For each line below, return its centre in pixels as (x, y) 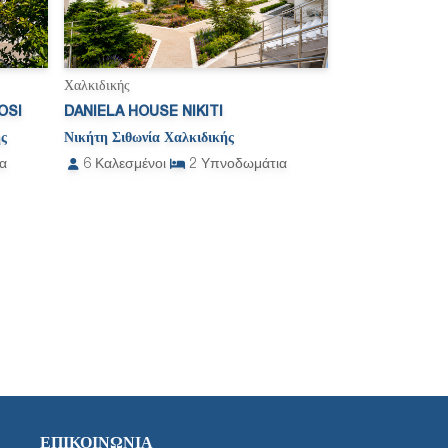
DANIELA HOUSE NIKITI (143, 113)
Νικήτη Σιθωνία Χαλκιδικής (149, 139)
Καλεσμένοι (130, 165)
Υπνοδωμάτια (244, 165)
